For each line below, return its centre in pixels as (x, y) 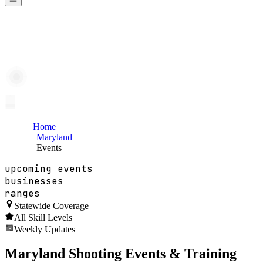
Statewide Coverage (51, 205)
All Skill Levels (43, 217)
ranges (22, 193)
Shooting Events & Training (151, 253)
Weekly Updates (45, 229)
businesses (34, 181)
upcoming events (49, 168)
